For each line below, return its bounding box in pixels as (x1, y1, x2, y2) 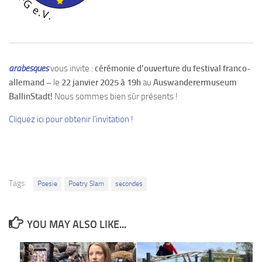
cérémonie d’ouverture (93, 63, 180, 74)
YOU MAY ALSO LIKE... (26, 218, 126, 232)
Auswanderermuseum (153, 77, 237, 88)
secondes (115, 180, 143, 188)
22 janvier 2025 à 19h (61, 77, 143, 88)
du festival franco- (182, 63, 250, 74)
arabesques (9, 63, 49, 74)
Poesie (37, 180, 57, 188)
